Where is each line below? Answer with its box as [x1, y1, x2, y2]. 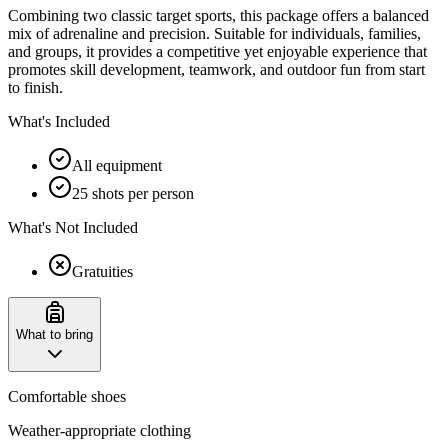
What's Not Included [8, 218, 138, 236]
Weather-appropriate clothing [8, 421, 191, 439]
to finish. [8, 78, 63, 96]
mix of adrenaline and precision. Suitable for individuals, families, [8, 24, 421, 42]
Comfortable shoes [8, 387, 126, 405]
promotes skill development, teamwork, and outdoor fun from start [8, 60, 425, 78]
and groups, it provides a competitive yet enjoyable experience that [8, 42, 427, 60]
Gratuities [72, 262, 133, 280]
